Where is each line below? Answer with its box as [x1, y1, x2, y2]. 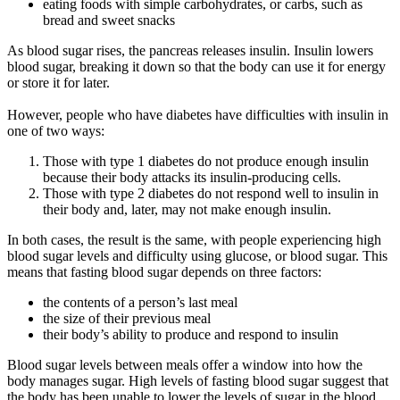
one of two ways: [7, 122, 104, 138]
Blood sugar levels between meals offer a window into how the [7, 356, 362, 372]
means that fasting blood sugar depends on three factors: [7, 263, 321, 279]
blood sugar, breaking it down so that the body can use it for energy [7, 58, 386, 74]
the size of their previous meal [43, 310, 211, 326]
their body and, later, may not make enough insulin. [43, 201, 331, 217]
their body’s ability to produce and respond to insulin [43, 326, 338, 342]
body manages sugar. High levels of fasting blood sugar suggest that [7, 372, 388, 388]
